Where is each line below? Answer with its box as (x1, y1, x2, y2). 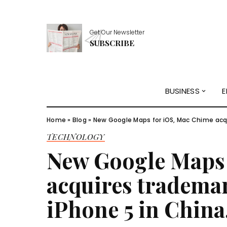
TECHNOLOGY (47, 131, 105, 142)
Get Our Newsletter (90, 27, 144, 36)
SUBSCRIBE (90, 37, 134, 48)
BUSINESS (165, 86, 200, 97)
